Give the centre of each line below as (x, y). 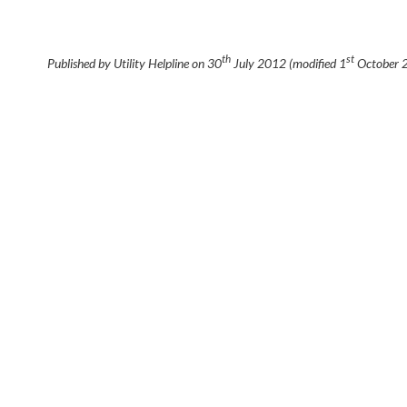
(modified (313, 63)
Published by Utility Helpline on (127, 63)
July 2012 (258, 63)
